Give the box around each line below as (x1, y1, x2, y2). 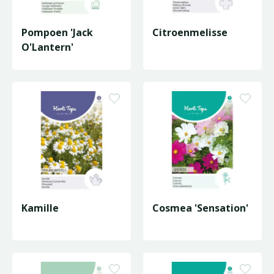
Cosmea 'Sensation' (152, 201, 248, 215)
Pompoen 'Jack (21, 26, 93, 39)
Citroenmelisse (152, 26, 228, 39)
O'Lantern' (21, 40, 73, 54)
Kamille (21, 201, 59, 215)
